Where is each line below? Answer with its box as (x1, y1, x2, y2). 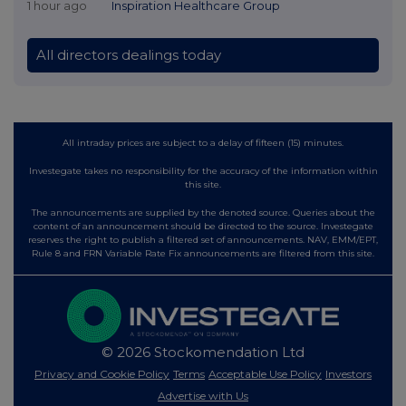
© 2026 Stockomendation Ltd (101, 343, 304, 362)
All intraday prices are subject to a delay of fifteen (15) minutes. (63, 136, 343, 149)
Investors (325, 367, 372, 382)
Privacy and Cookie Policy (34, 367, 169, 382)
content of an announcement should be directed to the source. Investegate (33, 219, 373, 232)
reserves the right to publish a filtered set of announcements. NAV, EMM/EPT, (28, 233, 378, 246)
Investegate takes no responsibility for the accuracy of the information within (28, 164, 378, 177)
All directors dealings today (36, 45, 221, 63)
